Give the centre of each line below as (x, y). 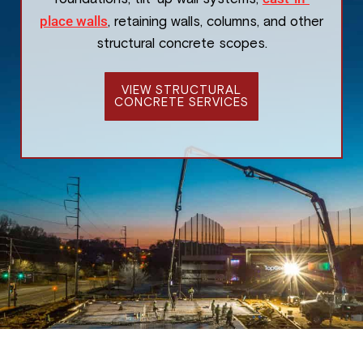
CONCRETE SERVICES (181, 102)
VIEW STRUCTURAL (181, 90)
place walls (74, 21)
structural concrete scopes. (181, 44)
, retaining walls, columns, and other (216, 22)
